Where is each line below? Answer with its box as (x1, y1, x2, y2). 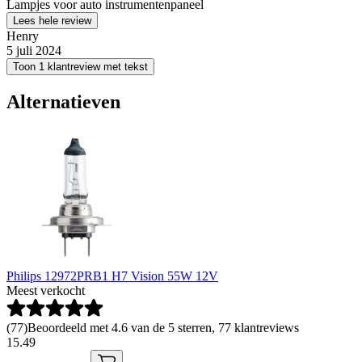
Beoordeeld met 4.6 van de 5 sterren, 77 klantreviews (27, 321, 299, 335)
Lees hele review (13, 14, 91, 27)
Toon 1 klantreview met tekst (13, 60, 148, 73)
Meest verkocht (6, 284, 85, 298)
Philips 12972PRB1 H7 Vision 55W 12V (6, 269, 218, 284)
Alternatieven (6, 90, 120, 112)
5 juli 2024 (6, 43, 61, 57)
